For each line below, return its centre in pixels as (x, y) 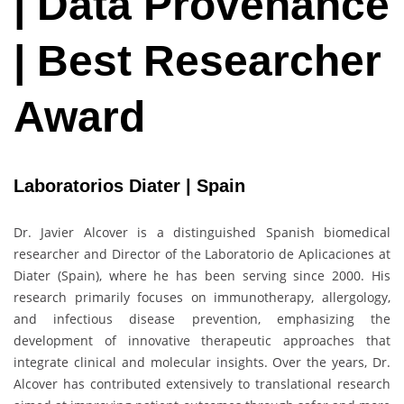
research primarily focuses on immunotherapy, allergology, (202, 297)
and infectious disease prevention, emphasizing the (202, 318)
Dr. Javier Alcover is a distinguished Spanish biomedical (202, 232)
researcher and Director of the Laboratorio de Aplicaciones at (202, 253)
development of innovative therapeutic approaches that (202, 340)
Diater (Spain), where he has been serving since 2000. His (202, 275)
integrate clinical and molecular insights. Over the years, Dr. (202, 362)
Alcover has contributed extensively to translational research (202, 383)
